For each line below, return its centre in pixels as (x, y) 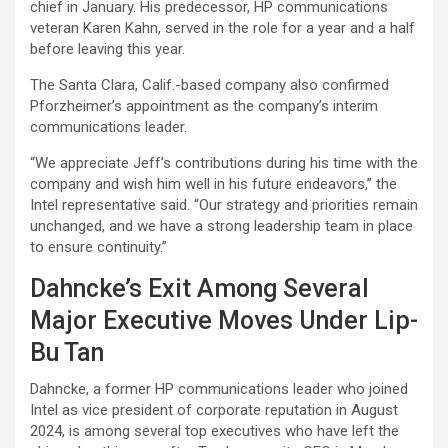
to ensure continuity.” (98, 247)
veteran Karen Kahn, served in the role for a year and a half (222, 28)
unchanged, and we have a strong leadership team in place (221, 226)
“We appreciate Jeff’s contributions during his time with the (224, 163)
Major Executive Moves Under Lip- (224, 321)
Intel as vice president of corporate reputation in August (214, 410)
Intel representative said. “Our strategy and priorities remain (224, 205)
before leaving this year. (107, 49)
